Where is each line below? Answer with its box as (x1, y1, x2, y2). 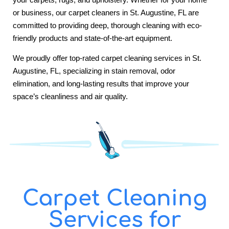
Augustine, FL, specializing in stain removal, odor (13, 66, 175, 76)
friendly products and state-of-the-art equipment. (13, 33, 172, 42)
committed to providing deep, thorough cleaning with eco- (13, 20, 202, 30)
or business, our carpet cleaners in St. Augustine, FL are (13, 8, 199, 17)
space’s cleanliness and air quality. (13, 92, 128, 101)
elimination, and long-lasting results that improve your (13, 79, 189, 88)
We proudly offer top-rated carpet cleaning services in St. (13, 54, 201, 63)
